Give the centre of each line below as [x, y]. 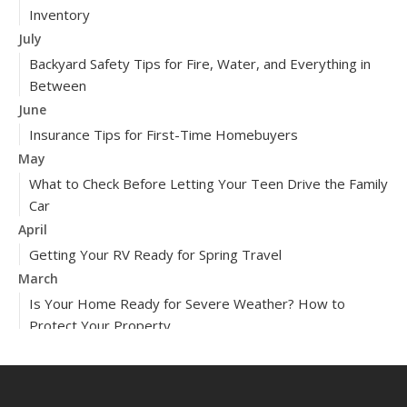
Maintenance [69, 396]
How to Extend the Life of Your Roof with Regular [184, 374]
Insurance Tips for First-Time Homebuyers [164, 134]
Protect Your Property [100, 325]
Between [58, 85]
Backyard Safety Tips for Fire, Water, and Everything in [200, 64]
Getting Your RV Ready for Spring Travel [155, 254]
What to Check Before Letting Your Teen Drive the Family [208, 184]
